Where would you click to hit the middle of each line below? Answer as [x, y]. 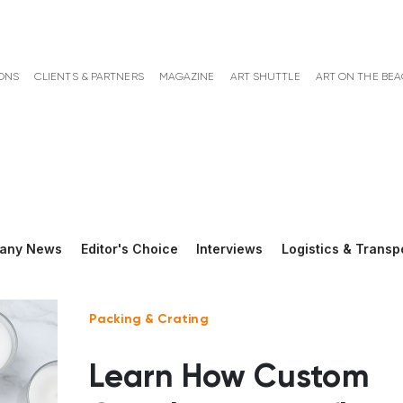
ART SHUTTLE [265, 78]
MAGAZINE [187, 78]
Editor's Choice [129, 249]
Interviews [230, 249]
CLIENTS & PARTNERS [89, 78]
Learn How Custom [229, 378]
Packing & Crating [149, 320]
